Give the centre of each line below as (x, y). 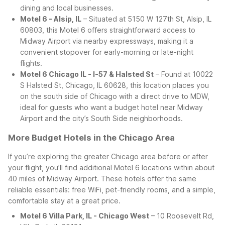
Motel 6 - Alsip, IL (51, 19)
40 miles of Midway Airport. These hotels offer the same (102, 179)
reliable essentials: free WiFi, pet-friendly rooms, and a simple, (112, 190)
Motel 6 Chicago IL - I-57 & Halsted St (87, 74)
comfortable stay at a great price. (64, 201)
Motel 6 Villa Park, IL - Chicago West (85, 216)
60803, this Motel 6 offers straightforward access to (108, 30)
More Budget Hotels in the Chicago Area (91, 137)
